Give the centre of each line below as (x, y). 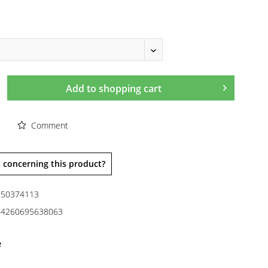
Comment (48, 125)
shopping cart (130, 89)
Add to (81, 89)
